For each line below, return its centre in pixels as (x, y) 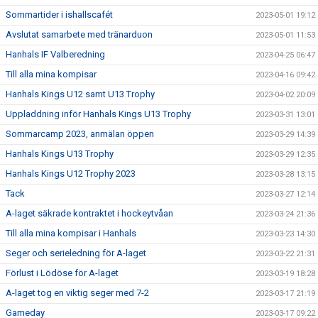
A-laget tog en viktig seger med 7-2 (77, 292)
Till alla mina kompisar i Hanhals (71, 233)
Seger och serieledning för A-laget (76, 253)
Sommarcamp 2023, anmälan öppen (80, 133)
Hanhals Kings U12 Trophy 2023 (71, 173)
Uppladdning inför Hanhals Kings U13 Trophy (98, 114)
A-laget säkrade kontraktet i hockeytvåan (89, 213)
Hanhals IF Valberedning (55, 54)
